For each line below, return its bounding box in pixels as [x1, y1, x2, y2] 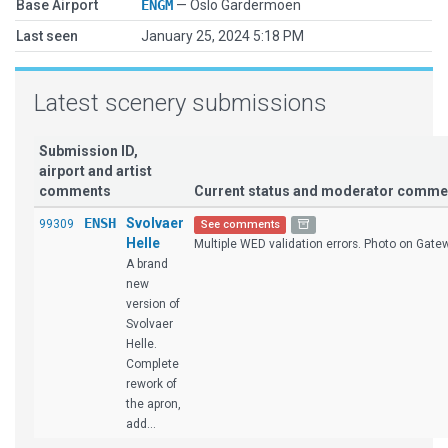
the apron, [126, 397, 181, 411]
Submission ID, [39, 143, 138, 159]
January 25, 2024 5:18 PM [141, 28, 304, 44]
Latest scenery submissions [34, 89, 327, 117]
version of [126, 297, 180, 311]
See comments [200, 218, 280, 231]
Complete [126, 357, 179, 371]
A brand [126, 257, 168, 271]
